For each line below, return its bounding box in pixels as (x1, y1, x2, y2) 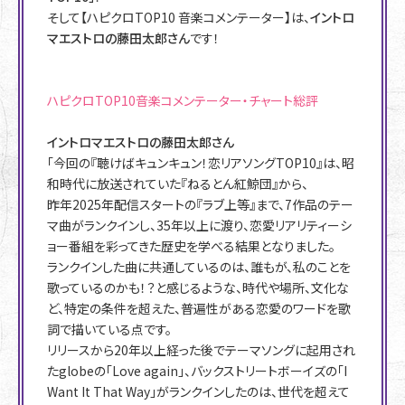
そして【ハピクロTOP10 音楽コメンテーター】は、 (47, 8, 310, 27)
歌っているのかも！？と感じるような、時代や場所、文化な (47, 278, 349, 297)
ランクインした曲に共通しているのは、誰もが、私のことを (47, 258, 351, 277)
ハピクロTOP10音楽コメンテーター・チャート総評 (47, 91, 318, 110)
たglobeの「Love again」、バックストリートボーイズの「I (47, 362, 347, 381)
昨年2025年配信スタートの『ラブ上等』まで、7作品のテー (47, 195, 353, 214)
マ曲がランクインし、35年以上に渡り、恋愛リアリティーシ (47, 216, 352, 235)
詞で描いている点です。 (47, 320, 172, 339)
